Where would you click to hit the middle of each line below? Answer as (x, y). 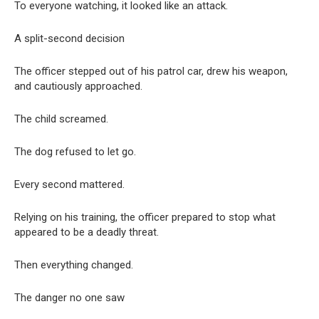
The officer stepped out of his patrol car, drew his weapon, (151, 72)
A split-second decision (69, 39)
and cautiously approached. (78, 87)
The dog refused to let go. (75, 152)
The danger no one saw (69, 298)
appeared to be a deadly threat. (87, 232)
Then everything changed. (74, 265)
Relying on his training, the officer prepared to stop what (145, 218)
